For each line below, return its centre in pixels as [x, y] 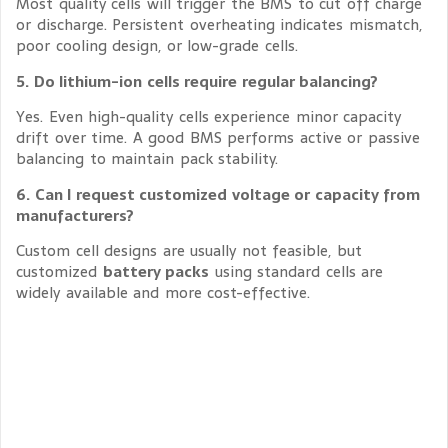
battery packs [155, 271]
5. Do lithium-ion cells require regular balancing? [197, 81]
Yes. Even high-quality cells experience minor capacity [208, 117]
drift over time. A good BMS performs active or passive [218, 138]
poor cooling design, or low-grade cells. [157, 46]
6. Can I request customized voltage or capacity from [218, 194]
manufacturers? [75, 215]
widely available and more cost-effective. [163, 292]
